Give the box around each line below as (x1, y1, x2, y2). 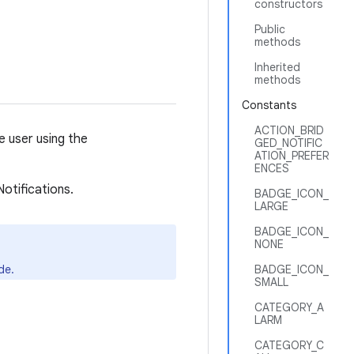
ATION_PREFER (254, 149, 329, 163)
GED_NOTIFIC (254, 136, 322, 150)
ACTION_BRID (254, 123, 324, 137)
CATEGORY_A (254, 300, 324, 314)
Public (254, 22, 285, 36)
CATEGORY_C (254, 338, 324, 352)
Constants (242, 98, 296, 112)
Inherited (254, 60, 300, 74)
